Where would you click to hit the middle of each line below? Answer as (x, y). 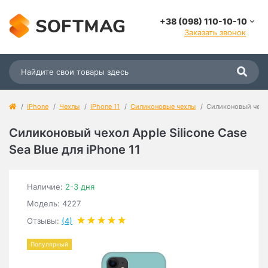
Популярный (49, 244)
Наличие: (46, 187)
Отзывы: (44, 221)
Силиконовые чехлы (163, 106)
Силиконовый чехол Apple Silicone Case (128, 133)
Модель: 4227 (54, 203)
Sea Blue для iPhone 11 (75, 150)
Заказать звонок (215, 32)
